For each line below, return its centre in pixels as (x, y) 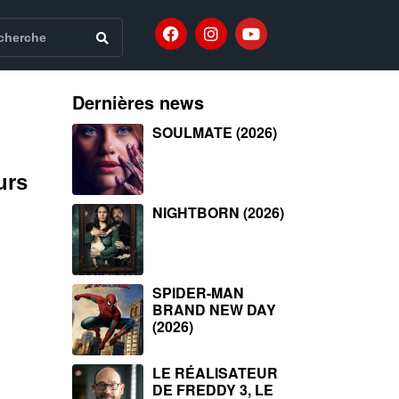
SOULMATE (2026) (215, 132)
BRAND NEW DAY (214, 309)
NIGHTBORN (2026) (218, 212)
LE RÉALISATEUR (215, 373)
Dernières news (138, 102)
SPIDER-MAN (198, 293)
